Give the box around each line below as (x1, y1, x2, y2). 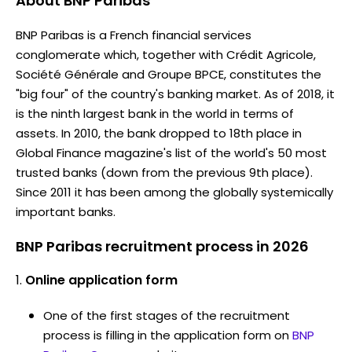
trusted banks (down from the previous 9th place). (16, 163, 313, 181)
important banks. (16, 203, 115, 220)
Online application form (25, 270, 178, 289)
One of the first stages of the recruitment (43, 306, 290, 324)
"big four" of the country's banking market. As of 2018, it (16, 85, 335, 102)
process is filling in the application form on (43, 326, 289, 343)
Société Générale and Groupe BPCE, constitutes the (16, 65, 321, 82)
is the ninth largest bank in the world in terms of (16, 104, 294, 122)
